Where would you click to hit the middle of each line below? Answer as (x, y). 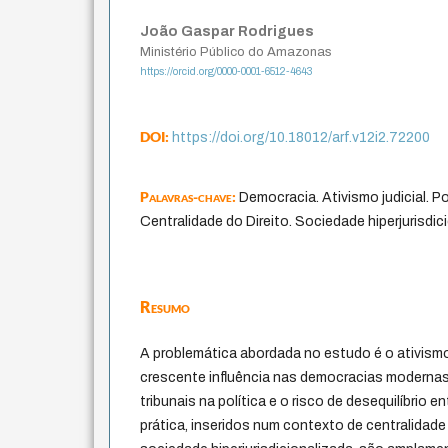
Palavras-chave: (190, 197)
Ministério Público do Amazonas (236, 51)
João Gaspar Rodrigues (227, 31)
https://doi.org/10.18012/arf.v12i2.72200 (301, 138)
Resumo (165, 307)
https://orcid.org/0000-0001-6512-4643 (227, 72)
